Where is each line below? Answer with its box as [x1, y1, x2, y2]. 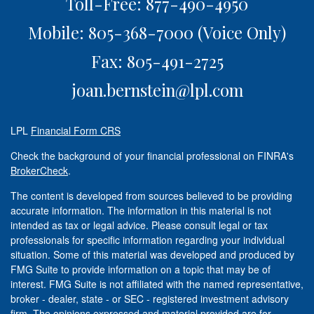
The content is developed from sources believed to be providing [11, 189, 292, 203]
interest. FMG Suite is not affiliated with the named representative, [11, 277, 303, 292]
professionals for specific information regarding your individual [11, 233, 285, 247]
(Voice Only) [193, 21, 286, 44]
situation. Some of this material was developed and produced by [11, 247, 294, 262]
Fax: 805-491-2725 [90, 50, 224, 73]
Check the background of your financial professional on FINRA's [11, 149, 294, 163]
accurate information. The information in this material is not [11, 203, 271, 218]
